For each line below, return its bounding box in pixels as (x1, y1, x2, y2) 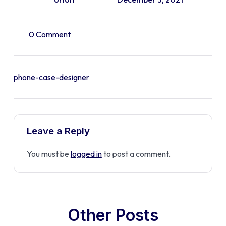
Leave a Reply (26, 125, 90, 137)
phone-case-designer (13, 72, 89, 83)
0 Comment (28, 29, 71, 40)
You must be (26, 148, 71, 159)
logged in (70, 148, 102, 159)
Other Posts (68, 205, 158, 225)
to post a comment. (101, 148, 171, 159)
